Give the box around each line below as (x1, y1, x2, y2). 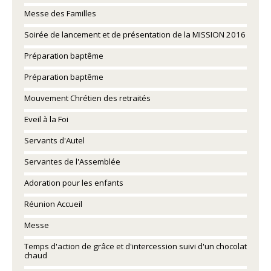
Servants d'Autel (24, 135, 85, 146)
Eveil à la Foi (24, 114, 68, 125)
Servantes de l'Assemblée (24, 156, 120, 167)
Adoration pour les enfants (24, 177, 123, 188)
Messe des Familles (24, 8, 96, 19)
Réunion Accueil (24, 198, 82, 209)
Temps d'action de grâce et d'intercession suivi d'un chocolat (24, 241, 247, 252)
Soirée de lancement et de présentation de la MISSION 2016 (24, 29, 246, 40)
